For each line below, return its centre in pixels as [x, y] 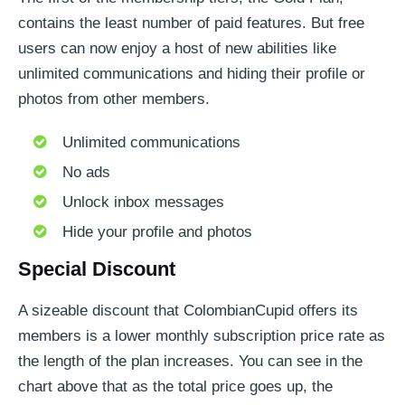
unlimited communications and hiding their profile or [192, 73]
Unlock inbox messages [143, 202]
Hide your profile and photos [157, 231]
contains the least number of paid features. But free [191, 23]
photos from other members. [114, 99]
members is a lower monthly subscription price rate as [202, 335]
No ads [86, 172]
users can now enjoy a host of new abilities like [177, 48]
